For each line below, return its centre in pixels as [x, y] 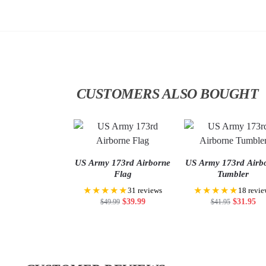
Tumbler [233, 174]
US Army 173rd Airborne [123, 163]
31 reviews [145, 191]
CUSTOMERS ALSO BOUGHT [167, 94]
